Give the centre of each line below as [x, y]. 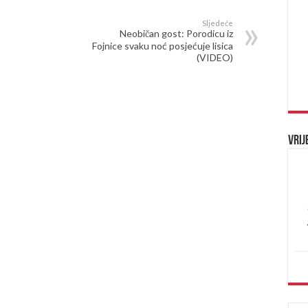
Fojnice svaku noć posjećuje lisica [163, 46]
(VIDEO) [215, 57]
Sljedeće [218, 23]
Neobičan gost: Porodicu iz [176, 33]
